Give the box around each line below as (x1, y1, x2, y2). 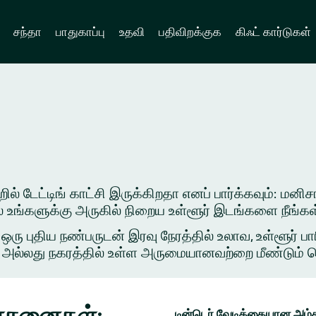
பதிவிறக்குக (159, 24, 221, 39)
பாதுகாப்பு (56, 24, 105, 39)
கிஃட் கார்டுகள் (236, 24, 311, 39)
